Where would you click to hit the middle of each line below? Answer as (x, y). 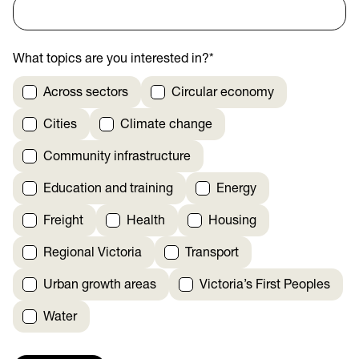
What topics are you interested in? (111, 59)
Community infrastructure (117, 157)
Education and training (108, 190)
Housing (232, 222)
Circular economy (223, 93)
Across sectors (86, 93)
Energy (236, 190)
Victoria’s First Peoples (265, 286)
